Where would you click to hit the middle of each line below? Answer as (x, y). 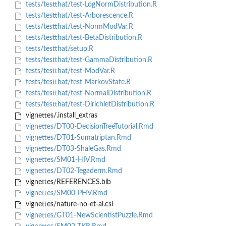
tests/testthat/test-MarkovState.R (77, 82)
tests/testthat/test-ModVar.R (69, 71)
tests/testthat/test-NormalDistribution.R (87, 94)
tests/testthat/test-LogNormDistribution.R (90, 5)
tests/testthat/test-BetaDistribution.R (83, 38)
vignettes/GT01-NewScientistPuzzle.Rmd (88, 216)
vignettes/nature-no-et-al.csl (68, 205)
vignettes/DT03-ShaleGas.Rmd (72, 149)
